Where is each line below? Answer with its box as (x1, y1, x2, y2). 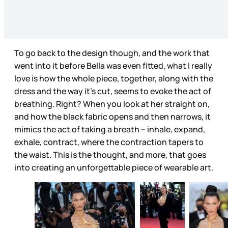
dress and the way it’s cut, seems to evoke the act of (14, 85, 211, 97)
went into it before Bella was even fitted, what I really (14, 60, 212, 72)
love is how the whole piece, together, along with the (14, 73, 213, 84)
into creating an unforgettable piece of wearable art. (14, 162, 213, 174)
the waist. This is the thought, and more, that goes (14, 149, 206, 161)
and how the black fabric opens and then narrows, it (14, 111, 211, 123)
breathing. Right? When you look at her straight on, (14, 98, 210, 110)
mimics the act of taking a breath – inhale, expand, (14, 124, 205, 135)
